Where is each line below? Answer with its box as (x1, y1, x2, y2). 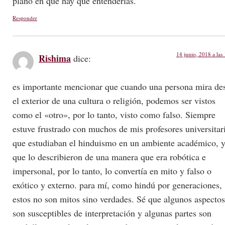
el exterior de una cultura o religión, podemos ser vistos (13, 94, 215, 107)
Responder (13, 14, 37, 22)
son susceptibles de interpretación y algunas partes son (13, 207, 211, 219)
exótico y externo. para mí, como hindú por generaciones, (13, 179, 222, 191)
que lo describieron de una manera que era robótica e (13, 151, 206, 163)
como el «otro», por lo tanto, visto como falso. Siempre (13, 108, 215, 121)
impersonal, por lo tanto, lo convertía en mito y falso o (13, 165, 211, 177)
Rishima (39, 51, 71, 65)
